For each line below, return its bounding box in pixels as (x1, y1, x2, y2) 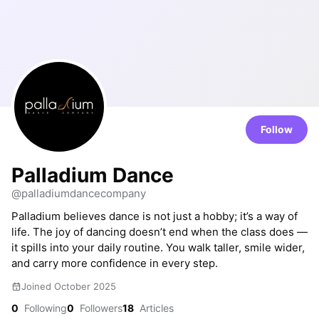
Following (21, 302, 67, 314)
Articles (137, 302, 174, 314)
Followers (77, 302, 122, 314)
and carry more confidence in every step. (11, 256, 218, 270)
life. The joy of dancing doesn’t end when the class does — (11, 225, 308, 239)
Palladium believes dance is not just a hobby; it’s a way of (11, 209, 298, 223)
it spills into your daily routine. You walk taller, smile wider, (11, 241, 305, 254)
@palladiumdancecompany (11, 187, 146, 200)
